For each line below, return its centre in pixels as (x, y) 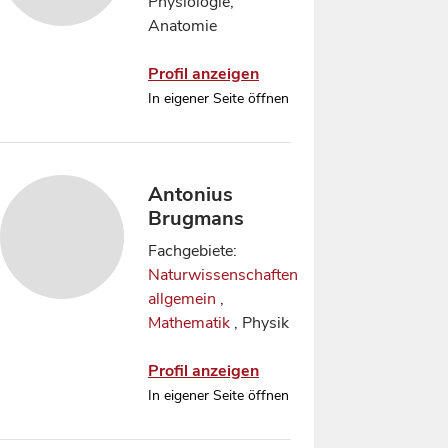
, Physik (259, 323)
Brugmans (196, 218)
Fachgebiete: (192, 251)
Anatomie (182, 26)
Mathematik (189, 323)
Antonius (190, 194)
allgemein (182, 299)
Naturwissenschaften (223, 275)
